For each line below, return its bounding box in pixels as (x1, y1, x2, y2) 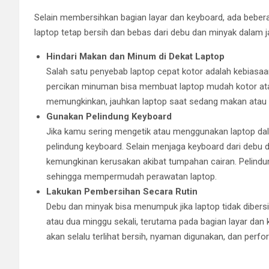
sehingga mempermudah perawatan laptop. (46, 171, 217, 182)
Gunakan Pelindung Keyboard (46, 110, 172, 122)
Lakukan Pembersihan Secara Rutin (46, 186, 198, 197)
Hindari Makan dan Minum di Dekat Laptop (46, 50, 225, 62)
